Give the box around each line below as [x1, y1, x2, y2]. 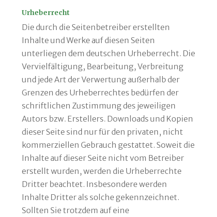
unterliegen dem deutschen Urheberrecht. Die [21, 48, 195, 58]
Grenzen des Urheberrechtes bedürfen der [21, 88, 179, 97]
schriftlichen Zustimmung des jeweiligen [21, 101, 176, 110]
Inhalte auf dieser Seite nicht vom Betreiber [21, 153, 184, 163]
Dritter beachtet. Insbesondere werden [21, 179, 167, 189]
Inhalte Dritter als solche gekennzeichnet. [21, 192, 179, 202]
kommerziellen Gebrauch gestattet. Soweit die [21, 140, 195, 150]
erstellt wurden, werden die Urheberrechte [21, 166, 182, 176]
